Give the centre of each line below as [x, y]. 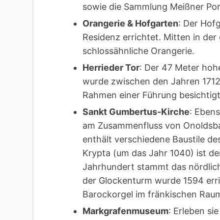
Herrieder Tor [111, 68]
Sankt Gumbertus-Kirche [136, 112]
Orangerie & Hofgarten [130, 24]
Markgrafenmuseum [125, 211]
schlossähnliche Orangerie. [138, 51]
